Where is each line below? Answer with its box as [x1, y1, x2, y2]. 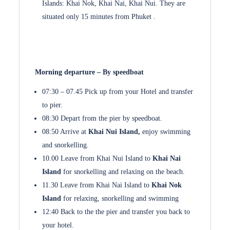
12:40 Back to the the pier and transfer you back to [42, 208, 190, 216]
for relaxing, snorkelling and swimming [63, 195, 179, 202]
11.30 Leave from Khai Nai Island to [42, 181, 150, 189]
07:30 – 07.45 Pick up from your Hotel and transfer [42, 88, 194, 95]
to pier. [42, 101, 63, 109]
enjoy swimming [140, 128, 191, 136]
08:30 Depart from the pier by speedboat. [42, 114, 163, 122]
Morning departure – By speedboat [35, 68, 144, 76]
